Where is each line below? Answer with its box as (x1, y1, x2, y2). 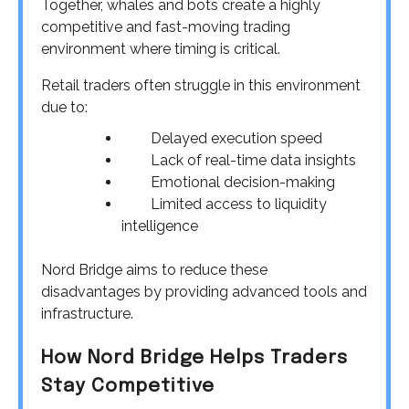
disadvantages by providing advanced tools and (41, 283, 367, 301)
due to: (41, 99, 88, 117)
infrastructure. (41, 305, 133, 323)
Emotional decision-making (151, 173, 335, 192)
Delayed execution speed (151, 130, 322, 148)
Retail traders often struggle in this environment (41, 77, 361, 95)
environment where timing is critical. (41, 40, 280, 58)
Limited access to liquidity (151, 195, 327, 214)
